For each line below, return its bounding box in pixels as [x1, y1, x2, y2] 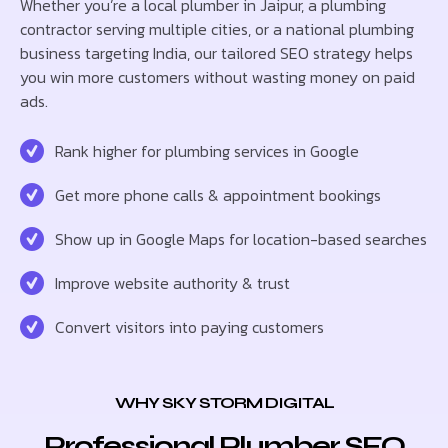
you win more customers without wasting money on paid [20, 64, 415, 89]
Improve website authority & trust [55, 270, 290, 295]
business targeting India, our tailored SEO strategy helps [20, 40, 413, 65]
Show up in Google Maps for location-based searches [55, 226, 427, 251]
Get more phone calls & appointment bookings [55, 182, 381, 207]
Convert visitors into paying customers [55, 314, 324, 339]
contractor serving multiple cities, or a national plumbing [20, 16, 414, 41]
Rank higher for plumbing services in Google [55, 138, 359, 163]
